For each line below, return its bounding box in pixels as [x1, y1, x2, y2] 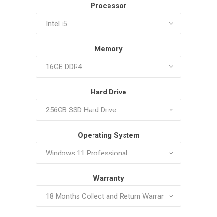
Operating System [77, 131, 139, 140]
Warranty [93, 174, 124, 183]
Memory [94, 45, 123, 54]
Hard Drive [91, 88, 126, 97]
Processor [91, 1, 126, 11]
